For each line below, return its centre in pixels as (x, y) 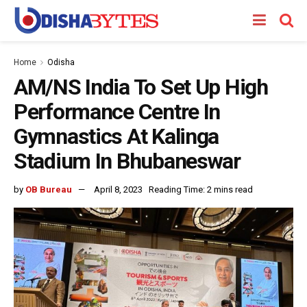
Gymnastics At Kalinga (116, 136)
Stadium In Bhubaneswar (127, 161)
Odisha (61, 62)
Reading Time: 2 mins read (201, 189)
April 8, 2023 (118, 189)
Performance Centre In (117, 112)
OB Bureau (49, 189)
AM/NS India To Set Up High (141, 87)
